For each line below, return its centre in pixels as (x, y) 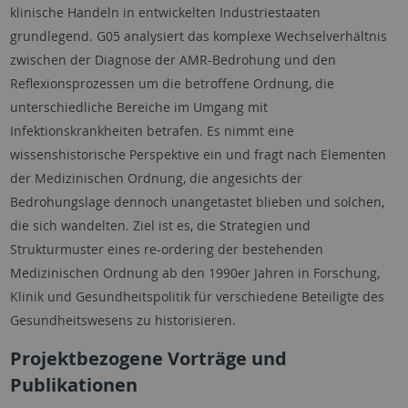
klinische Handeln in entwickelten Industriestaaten (165, 13)
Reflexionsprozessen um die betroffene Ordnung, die (172, 84)
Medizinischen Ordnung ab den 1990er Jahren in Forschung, (194, 273)
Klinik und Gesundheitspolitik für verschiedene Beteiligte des (197, 297)
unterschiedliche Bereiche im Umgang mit (138, 107)
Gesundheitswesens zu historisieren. (122, 321)
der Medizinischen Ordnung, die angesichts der (156, 178)
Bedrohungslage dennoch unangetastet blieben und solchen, (197, 202)
